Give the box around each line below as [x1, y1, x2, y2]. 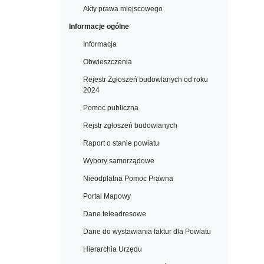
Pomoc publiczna [83, 104, 138, 112]
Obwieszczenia [83, 58, 132, 66]
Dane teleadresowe [83, 210, 146, 218]
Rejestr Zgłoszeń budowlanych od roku [83, 75, 208, 84]
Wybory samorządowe [83, 157, 154, 165]
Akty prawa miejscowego [83, 5, 163, 13]
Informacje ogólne [69, 22, 129, 31]
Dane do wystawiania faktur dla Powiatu [83, 227, 211, 236]
